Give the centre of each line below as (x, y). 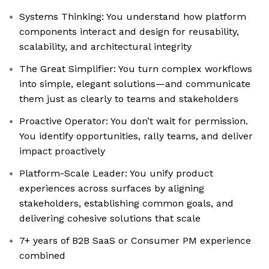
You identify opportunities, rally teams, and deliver (136, 136)
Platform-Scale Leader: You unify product (116, 174)
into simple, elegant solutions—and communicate (135, 84)
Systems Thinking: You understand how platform (133, 17)
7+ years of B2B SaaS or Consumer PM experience (135, 241)
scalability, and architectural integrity (105, 47)
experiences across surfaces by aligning (112, 189)
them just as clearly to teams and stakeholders (129, 99)
